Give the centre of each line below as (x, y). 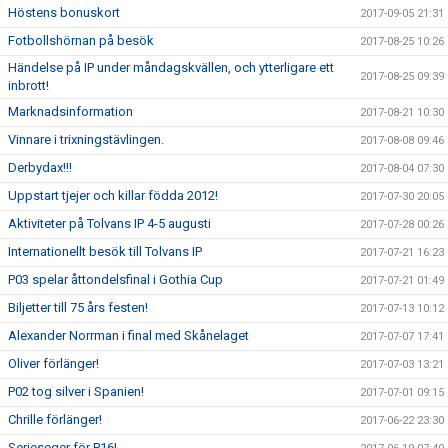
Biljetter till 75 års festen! (78, 307)
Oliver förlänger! (53, 363)
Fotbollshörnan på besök (81, 40)
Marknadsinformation (70, 111)
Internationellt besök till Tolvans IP (105, 251)
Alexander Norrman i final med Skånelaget (128, 335)
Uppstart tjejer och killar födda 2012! (113, 195)
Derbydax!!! (40, 167)
